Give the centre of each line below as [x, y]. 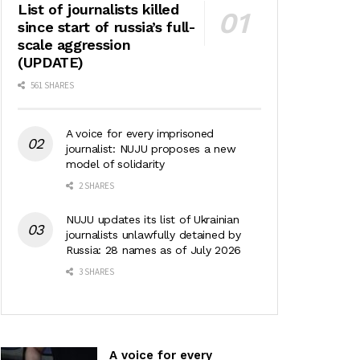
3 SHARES [96, 271]
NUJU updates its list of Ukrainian [153, 219]
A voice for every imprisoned [140, 133]
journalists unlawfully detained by [153, 234]
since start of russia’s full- [107, 27]
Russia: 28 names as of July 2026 [154, 250]
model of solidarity [115, 164]
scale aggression [74, 44]
